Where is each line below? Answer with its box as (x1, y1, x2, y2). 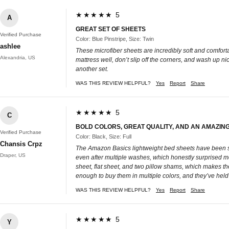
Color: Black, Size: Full (76, 133, 131, 140)
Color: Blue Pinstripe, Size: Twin (76, 35, 154, 42)
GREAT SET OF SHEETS (76, 25, 146, 33)
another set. (76, 65, 108, 73)
